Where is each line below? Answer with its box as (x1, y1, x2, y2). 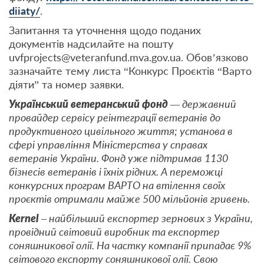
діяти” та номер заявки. (9, 78, 124, 91)
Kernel (9, 212, 41, 225)
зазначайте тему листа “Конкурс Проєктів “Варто (9, 64, 252, 78)
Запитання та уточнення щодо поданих (9, 24, 201, 37)
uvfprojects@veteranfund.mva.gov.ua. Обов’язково (9, 51, 248, 64)
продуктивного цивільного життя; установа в (9, 124, 233, 138)
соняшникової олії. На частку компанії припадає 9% (9, 239, 251, 252)
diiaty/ (9, 4, 40, 18)
